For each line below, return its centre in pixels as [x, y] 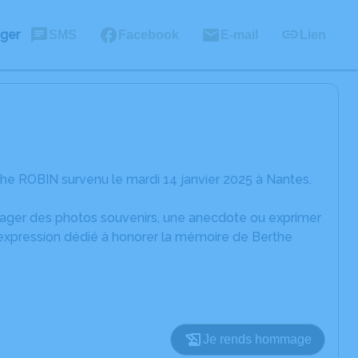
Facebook [149, 34]
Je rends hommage [257, 339]
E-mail [239, 34]
